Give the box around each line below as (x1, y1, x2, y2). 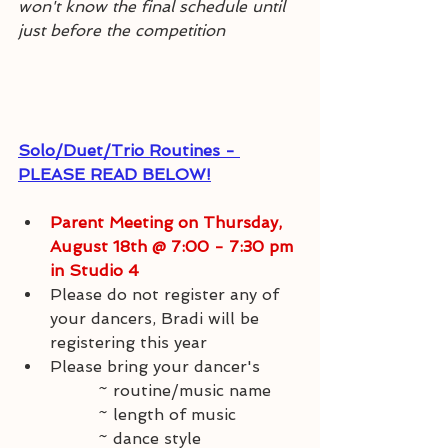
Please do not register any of (50, 285, 284, 304)
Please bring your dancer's (50, 357, 265, 376)
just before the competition (18, 21, 225, 40)
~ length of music (98, 405, 236, 424)
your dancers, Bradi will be (50, 309, 264, 328)
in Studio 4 (50, 261, 139, 280)
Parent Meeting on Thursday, (50, 213, 287, 232)
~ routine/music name (98, 381, 271, 400)
